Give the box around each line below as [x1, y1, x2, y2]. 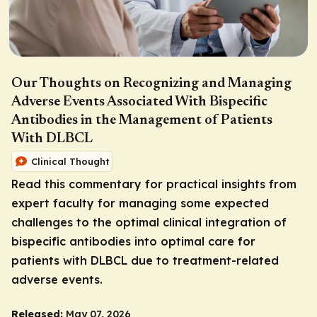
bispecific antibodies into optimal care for [11, 234, 255, 248]
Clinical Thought [31, 155, 109, 167]
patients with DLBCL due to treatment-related [11, 253, 279, 267]
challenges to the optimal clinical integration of [11, 214, 287, 229]
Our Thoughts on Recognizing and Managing [11, 76, 292, 91]
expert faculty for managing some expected [11, 195, 269, 210]
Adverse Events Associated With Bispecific [11, 94, 267, 109]
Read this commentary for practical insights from [11, 176, 296, 191]
